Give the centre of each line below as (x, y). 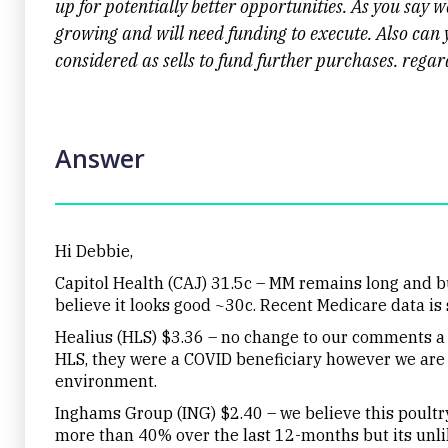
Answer (100, 157)
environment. (106, 380)
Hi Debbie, (94, 250)
